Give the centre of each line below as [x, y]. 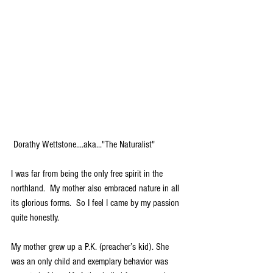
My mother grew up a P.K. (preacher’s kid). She [91, 247]
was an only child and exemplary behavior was [91, 262]
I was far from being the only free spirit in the [88, 174]
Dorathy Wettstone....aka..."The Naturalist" [84, 145]
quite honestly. [35, 218]
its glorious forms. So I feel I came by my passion [96, 203]
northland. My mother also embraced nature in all [96, 189]
